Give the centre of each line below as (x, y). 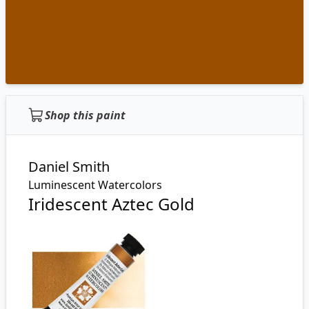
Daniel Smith (69, 167)
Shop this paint (85, 115)
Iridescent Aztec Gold (111, 204)
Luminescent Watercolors (95, 185)
